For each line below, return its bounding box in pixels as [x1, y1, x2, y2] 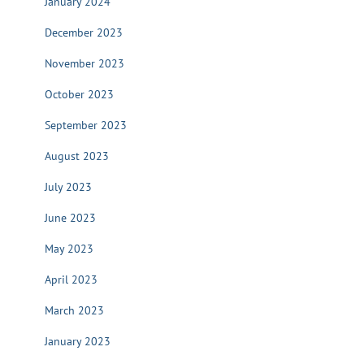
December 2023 [45, 25, 123, 40]
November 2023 [45, 56, 124, 71]
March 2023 [45, 303, 104, 318]
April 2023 [45, 272, 97, 287]
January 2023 [45, 334, 110, 349]
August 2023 [45, 149, 109, 163]
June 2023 [45, 210, 96, 225]
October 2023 [45, 87, 114, 102]
